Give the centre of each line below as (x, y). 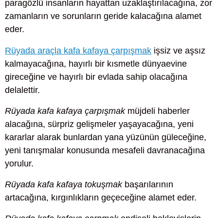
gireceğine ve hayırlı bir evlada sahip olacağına (96, 77)
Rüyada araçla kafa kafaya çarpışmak (78, 50)
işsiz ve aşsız (178, 50)
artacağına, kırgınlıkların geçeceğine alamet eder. (101, 197)
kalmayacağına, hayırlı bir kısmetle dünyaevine (96, 64)
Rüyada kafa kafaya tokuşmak (64, 184)
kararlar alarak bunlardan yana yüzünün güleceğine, (106, 137)
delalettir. (22, 90)
